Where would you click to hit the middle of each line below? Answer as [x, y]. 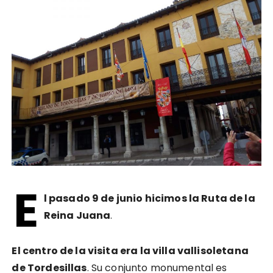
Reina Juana [77, 216]
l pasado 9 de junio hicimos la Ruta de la [149, 199]
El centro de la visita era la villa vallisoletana [130, 251]
